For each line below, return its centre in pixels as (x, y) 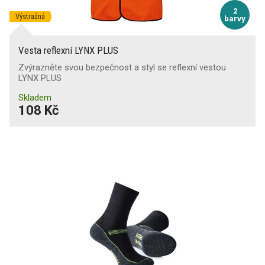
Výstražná (30, 16)
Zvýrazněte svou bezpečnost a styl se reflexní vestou (122, 67)
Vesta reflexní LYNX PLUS (68, 50)
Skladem (35, 98)
